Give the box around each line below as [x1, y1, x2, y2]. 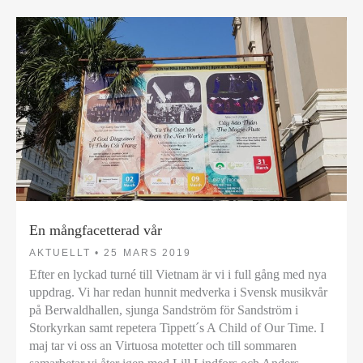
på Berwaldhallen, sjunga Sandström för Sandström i [29, 302, 298, 317]
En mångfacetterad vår [29, 222, 162, 238]
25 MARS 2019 [104, 246, 191, 258]
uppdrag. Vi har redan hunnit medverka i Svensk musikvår [29, 284, 327, 299]
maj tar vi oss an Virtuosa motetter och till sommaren [29, 338, 297, 352]
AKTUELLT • [29, 246, 100, 258]
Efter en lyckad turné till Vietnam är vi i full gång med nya [29, 267, 327, 281]
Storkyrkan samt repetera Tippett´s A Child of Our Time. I [29, 320, 324, 335]
